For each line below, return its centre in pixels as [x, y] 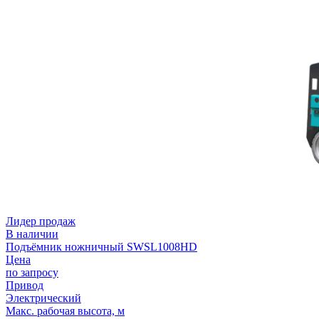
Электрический [43, 298]
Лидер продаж [41, 221]
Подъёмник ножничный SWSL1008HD [101, 246]
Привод [25, 285]
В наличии [32, 234]
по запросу [32, 272]
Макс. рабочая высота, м [65, 310]
